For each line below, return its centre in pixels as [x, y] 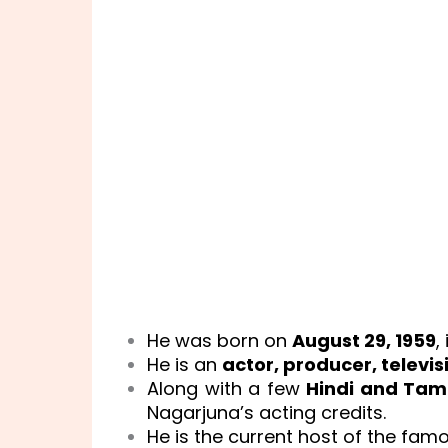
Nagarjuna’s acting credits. [266, 412]
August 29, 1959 [364, 340]
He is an [184, 364]
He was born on [219, 340]
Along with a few [226, 388]
